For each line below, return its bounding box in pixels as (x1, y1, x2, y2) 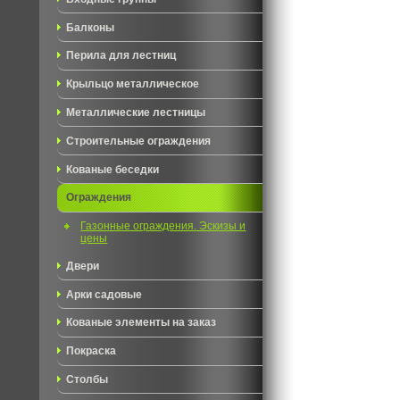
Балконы (66, 21, 114, 34)
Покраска (66, 345, 116, 358)
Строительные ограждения (66, 135, 211, 148)
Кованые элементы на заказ (66, 316, 216, 329)
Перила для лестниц (66, 49, 176, 62)
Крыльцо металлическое (66, 78, 199, 91)
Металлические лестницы (66, 106, 205, 120)
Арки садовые (66, 288, 142, 302)
